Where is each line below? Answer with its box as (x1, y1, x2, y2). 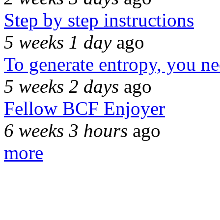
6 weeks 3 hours (4, 119, 128, 141)
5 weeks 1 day (4, 31, 111, 53)
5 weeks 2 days (4, 75, 119, 97)
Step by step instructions (4, 9, 194, 30)
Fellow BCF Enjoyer (4, 97, 165, 119)
